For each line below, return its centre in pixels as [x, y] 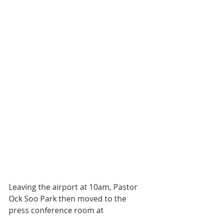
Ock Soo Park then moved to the [69, 199]
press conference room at [57, 210]
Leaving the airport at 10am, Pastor [74, 187]
